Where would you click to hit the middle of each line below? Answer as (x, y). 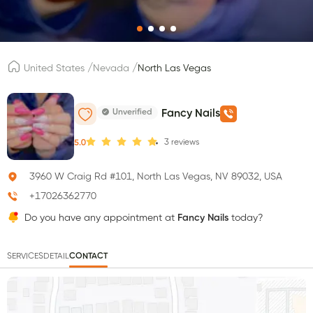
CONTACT (88, 256)
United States (54, 69)
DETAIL (56, 256)
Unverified (132, 113)
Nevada (111, 69)
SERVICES (25, 256)
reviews (185, 143)
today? (246, 218)
